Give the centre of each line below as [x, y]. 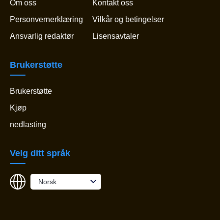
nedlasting [28, 125]
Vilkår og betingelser [128, 20]
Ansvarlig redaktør [42, 36]
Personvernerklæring [46, 20]
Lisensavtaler [116, 36]
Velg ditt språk [40, 153]
